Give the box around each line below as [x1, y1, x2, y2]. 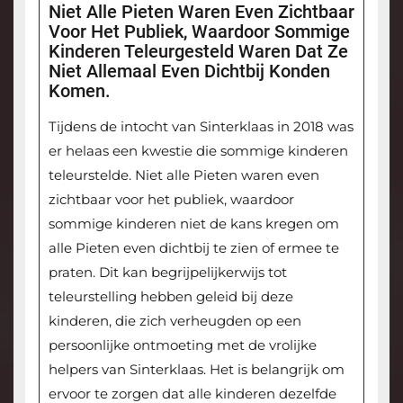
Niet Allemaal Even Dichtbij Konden [48, 60, 330, 83]
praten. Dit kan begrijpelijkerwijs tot [48, 264, 287, 282]
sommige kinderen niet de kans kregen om [48, 215, 339, 233]
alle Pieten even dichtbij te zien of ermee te [48, 239, 339, 257]
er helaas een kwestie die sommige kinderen [48, 142, 348, 160]
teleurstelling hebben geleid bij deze [48, 288, 293, 306]
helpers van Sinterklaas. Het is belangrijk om [48, 361, 345, 379]
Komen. [48, 80, 111, 103]
